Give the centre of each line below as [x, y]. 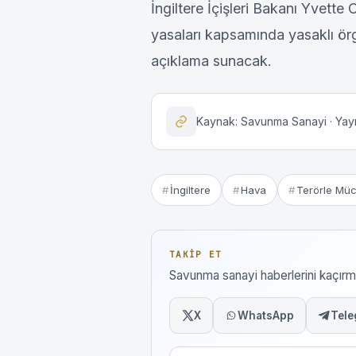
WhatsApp [266, 316]
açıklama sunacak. [211, 61]
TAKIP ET [196, 255]
